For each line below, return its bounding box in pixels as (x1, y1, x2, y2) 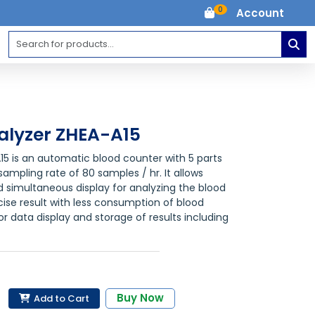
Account (236, 5, 284, 20)
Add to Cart (32, 291, 89, 305)
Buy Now (117, 290, 164, 306)
